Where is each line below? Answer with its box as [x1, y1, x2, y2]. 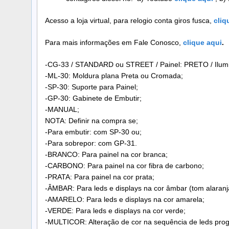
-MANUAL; [45, 105, 79, 113]
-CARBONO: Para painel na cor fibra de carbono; [45, 161, 204, 170]
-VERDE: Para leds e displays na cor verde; [45, 206, 186, 215]
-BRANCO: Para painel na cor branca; [45, 150, 168, 158]
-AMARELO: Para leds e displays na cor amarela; [45, 195, 204, 203]
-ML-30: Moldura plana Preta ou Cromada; [45, 71, 183, 80]
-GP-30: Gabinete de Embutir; [45, 94, 142, 102]
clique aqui [183, 38, 222, 47]
